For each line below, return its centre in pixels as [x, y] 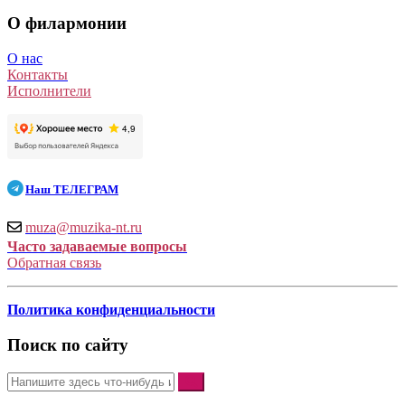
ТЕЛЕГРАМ [86, 190]
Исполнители [49, 90]
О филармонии [67, 24]
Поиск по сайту [68, 344]
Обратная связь [54, 263]
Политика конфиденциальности [111, 310]
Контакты [38, 74]
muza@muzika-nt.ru [84, 228]
